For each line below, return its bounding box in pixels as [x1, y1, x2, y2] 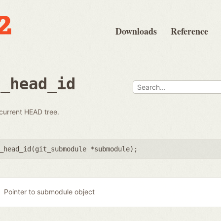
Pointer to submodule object [3, 187, 95, 196]
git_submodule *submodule [35, 145, 130, 153]
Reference [171, 25, 208, 37]
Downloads [115, 25, 157, 37]
